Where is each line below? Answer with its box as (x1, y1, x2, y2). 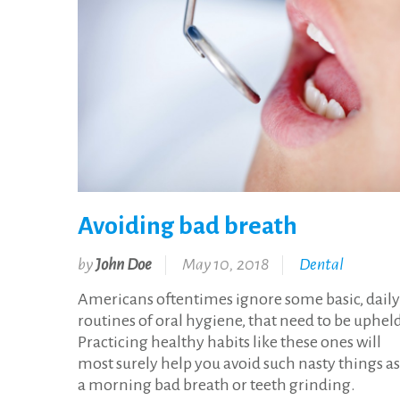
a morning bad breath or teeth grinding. (78, 376, 355, 395)
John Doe (96, 255, 152, 274)
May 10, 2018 (182, 255, 269, 274)
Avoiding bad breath (78, 212, 297, 239)
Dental (299, 255, 344, 274)
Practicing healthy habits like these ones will (78, 333, 381, 352)
